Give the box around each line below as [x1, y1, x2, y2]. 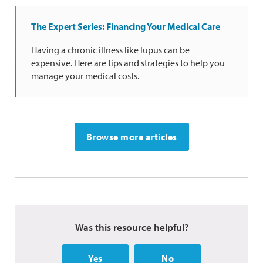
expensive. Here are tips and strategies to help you [31, 56, 225, 69]
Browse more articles [86, 130, 177, 143]
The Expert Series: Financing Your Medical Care [31, 20, 220, 32]
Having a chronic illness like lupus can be [31, 43, 190, 56]
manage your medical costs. [31, 69, 139, 82]
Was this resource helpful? [75, 220, 188, 233]
